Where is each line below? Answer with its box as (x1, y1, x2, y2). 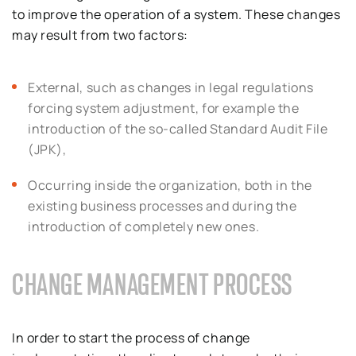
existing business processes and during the (28, 197, 297, 215)
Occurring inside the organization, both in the (28, 176, 312, 195)
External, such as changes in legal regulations (28, 79, 314, 96)
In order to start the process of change (12, 329, 250, 347)
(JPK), (28, 141, 67, 158)
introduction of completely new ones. (28, 218, 260, 236)
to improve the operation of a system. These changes (12, 6, 341, 23)
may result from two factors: (12, 26, 188, 44)
